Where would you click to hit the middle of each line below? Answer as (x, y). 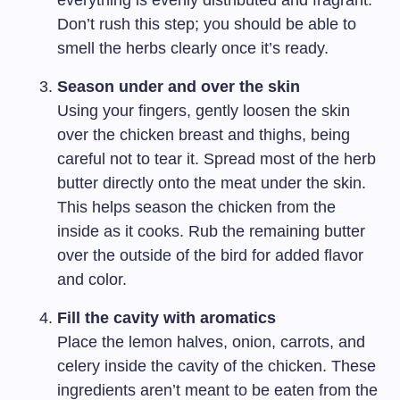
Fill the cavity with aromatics (167, 318)
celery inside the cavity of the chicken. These (217, 367)
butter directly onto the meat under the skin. (212, 183)
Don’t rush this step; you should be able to (207, 25)
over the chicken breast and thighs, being (204, 135)
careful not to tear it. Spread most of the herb (217, 159)
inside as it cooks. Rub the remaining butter (211, 232)
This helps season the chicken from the (196, 208)
